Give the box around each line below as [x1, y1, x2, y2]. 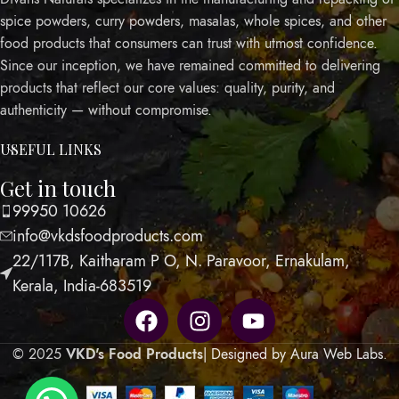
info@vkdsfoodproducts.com [12, 224, 203, 248]
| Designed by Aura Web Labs [202, 345, 383, 365]
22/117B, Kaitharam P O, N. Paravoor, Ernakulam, [12, 249, 350, 273]
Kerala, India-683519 [12, 274, 151, 297]
